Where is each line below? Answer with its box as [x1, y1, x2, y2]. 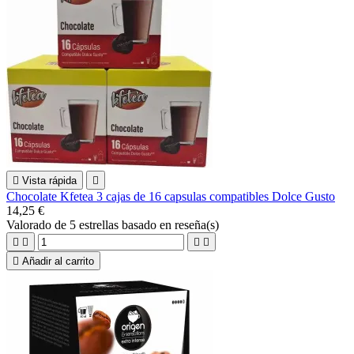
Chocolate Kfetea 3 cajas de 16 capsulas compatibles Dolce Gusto [6, 189, 335, 203]
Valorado [6, 217, 55, 232]
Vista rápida [22, 174, 77, 186]
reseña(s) [175, 217, 219, 232]
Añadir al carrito [22, 254, 94, 267]
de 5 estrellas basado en [55, 217, 175, 232]
